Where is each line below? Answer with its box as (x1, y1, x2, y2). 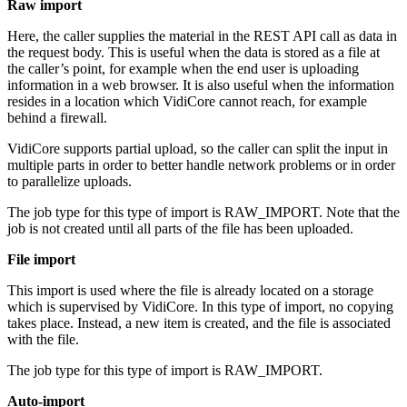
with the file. (7, 331, 79, 347)
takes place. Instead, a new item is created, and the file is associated (7, 314, 391, 331)
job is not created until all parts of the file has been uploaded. (7, 220, 353, 236)
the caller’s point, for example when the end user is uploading (7, 60, 359, 76)
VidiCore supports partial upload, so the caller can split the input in (7, 140, 388, 156)
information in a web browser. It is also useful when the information (7, 76, 394, 93)
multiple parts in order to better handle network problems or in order (7, 156, 395, 173)
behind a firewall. (7, 109, 107, 125)
